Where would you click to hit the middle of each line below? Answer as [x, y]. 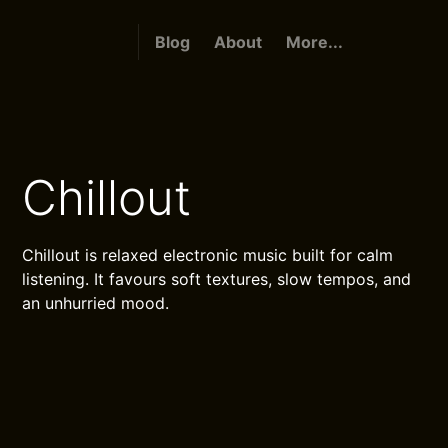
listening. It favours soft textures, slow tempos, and [217, 279]
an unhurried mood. [96, 303]
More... [314, 42]
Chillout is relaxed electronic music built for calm [208, 255]
